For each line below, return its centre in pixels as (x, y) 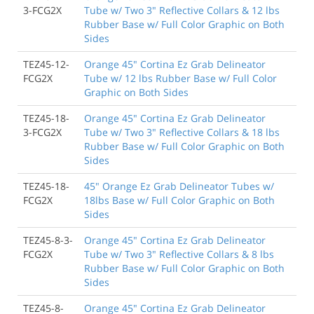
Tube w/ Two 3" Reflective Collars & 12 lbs (182, 10)
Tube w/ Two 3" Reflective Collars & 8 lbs (179, 254)
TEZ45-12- (46, 64)
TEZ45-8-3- (48, 240)
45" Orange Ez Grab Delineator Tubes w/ (179, 186)
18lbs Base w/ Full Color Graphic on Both (179, 200)
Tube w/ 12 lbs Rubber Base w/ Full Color (180, 78)
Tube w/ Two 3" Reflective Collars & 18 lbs (182, 132)
